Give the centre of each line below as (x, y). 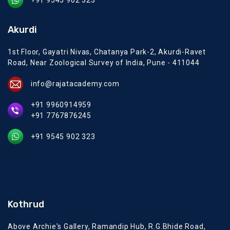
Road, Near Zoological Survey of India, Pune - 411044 (104, 62)
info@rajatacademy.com (75, 84)
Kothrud (26, 205)
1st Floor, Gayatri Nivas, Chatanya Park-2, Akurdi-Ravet (107, 52)
